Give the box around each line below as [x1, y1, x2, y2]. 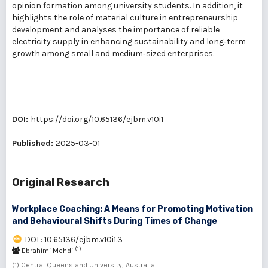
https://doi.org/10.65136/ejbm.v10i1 [31, 114, 163, 125]
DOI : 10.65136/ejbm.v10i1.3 [25, 234, 123, 245]
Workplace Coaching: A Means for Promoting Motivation [12, 204, 253, 215]
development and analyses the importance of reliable [12, 25, 220, 35]
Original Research [12, 176, 109, 190]
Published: [12, 138, 56, 149]
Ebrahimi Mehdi [20, 246, 75, 255]
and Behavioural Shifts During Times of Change [12, 216, 217, 227]
